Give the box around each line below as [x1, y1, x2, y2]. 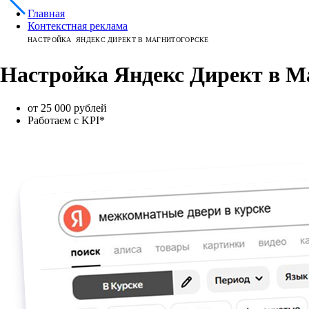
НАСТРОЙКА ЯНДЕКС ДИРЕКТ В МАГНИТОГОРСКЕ [28, 36, 209, 43]
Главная [28, 8, 65, 19]
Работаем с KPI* [28, 114, 105, 126]
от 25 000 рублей [28, 101, 107, 114]
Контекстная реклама [28, 20, 128, 32]
